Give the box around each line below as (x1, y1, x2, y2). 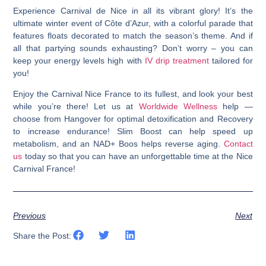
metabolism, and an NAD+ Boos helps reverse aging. (13, 139, 224, 149)
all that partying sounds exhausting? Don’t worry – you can (13, 43, 253, 53)
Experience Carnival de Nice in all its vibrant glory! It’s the (13, 6, 253, 16)
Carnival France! (13, 164, 76, 174)
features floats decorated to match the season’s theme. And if (13, 31, 253, 41)
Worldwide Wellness (138, 102, 223, 112)
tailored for (208, 56, 253, 66)
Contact (223, 139, 253, 149)
